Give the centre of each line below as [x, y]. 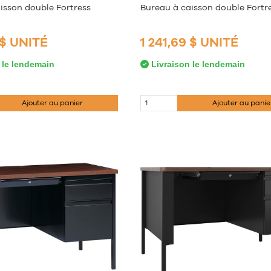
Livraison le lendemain [197, 64]
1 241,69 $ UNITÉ [189, 42]
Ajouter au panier [53, 103]
